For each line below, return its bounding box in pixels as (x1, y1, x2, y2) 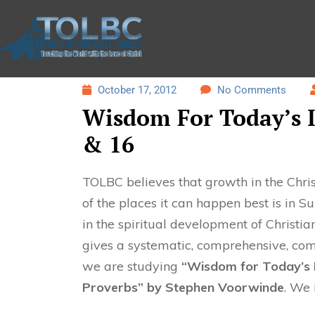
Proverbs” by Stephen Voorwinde (82, 279, 284, 296)
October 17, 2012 (95, 84, 176, 96)
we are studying (82, 258, 181, 275)
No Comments (217, 84, 286, 96)
